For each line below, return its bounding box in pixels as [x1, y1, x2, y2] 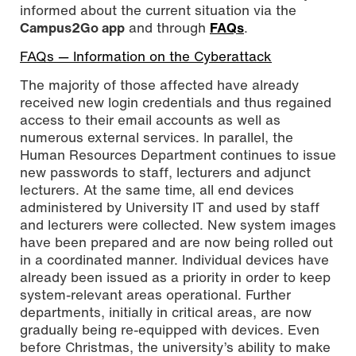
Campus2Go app [20, 17, 125, 37]
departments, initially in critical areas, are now [20, 301, 311, 322]
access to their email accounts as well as [20, 109, 281, 130]
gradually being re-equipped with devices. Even [20, 319, 319, 339]
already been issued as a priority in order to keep [20, 266, 331, 287]
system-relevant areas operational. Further [20, 284, 291, 304]
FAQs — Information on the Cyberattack [20, 45, 272, 66]
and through [125, 17, 210, 37]
